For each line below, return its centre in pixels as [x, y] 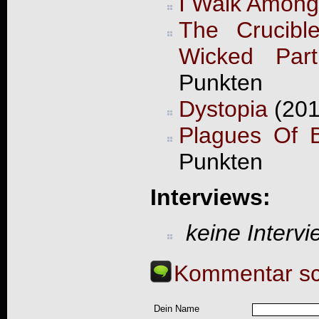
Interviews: [210, 197]
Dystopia [223, 109]
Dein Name [176, 309]
